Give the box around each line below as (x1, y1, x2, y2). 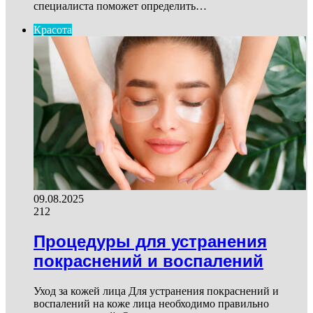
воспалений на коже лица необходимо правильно (34, 298, 269, 310)
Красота (34, 24, 72, 36)
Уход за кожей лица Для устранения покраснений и (34, 285, 279, 298)
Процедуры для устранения (34, 232, 267, 252)
